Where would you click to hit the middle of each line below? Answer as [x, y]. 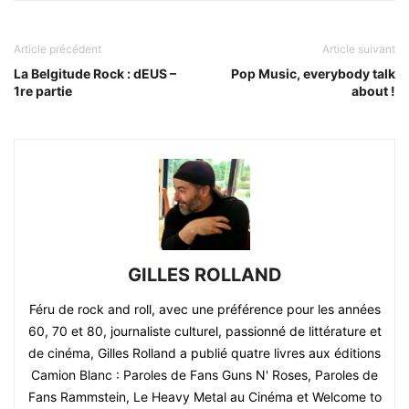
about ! [373, 91]
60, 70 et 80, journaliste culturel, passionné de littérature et [204, 331]
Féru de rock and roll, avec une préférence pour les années [204, 309]
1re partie [43, 91]
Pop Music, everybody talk [313, 74]
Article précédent [58, 49]
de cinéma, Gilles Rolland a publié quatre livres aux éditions [204, 353]
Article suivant [359, 49]
